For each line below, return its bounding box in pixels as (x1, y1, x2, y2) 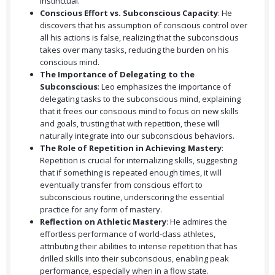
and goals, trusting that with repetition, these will (40, 118, 219, 130)
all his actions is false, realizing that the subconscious (40, 32, 239, 44)
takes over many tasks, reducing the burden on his (40, 44, 229, 56)
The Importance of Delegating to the (40, 69, 195, 80)
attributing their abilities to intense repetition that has (40, 241, 238, 252)
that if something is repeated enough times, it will (40, 167, 222, 179)
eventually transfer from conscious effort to (40, 179, 203, 191)
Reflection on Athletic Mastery (40, 216, 166, 228)
